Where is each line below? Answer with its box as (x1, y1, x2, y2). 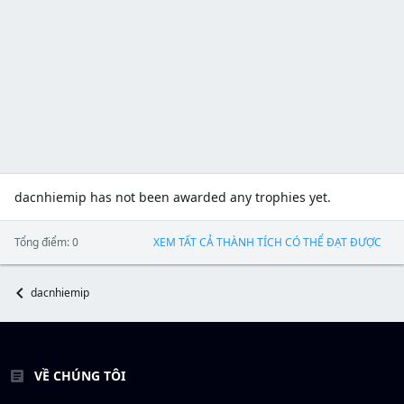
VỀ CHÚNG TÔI (34, 367, 125, 384)
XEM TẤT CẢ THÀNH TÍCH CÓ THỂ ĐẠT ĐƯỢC (153, 234, 381, 250)
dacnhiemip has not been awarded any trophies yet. (14, 188, 331, 206)
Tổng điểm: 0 (14, 234, 78, 250)
